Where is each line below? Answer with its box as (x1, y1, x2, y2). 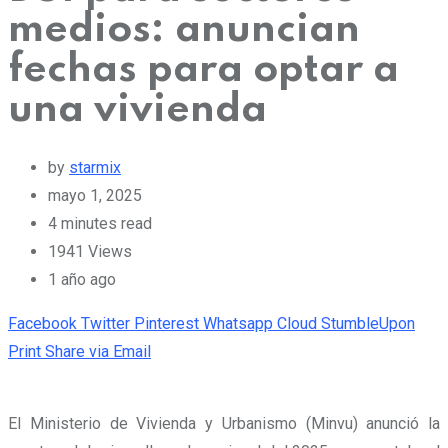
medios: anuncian (8, 9, 360, 50)
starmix (69, 157, 121, 177)
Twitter (81, 313, 130, 333)
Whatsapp (203, 313, 273, 333)
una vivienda (8, 89, 267, 130)
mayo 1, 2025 (48, 185, 142, 205)
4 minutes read (48, 213, 152, 233)
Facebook (8, 313, 77, 333)
